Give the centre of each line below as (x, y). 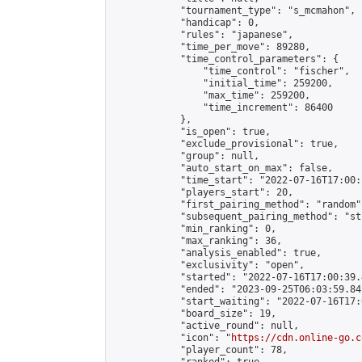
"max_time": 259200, (211, 95)
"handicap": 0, (186, 23)
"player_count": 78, (200, 350)
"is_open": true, (192, 132)
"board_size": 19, (194, 314)
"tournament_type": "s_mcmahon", (234, 11)
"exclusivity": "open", (208, 265)
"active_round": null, (206, 326)
